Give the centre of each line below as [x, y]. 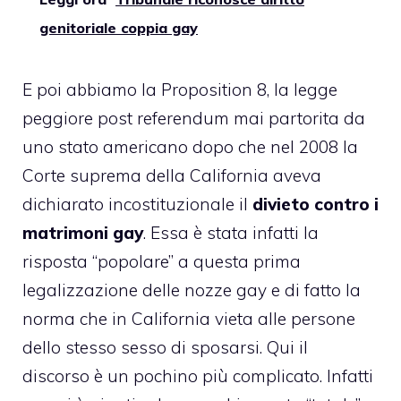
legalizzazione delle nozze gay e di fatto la [192, 290]
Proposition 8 [214, 89]
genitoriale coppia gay [119, 27]
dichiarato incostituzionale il [135, 204]
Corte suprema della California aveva [172, 175]
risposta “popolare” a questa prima [162, 261]
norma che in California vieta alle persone [189, 318]
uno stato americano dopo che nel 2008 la [190, 146]
